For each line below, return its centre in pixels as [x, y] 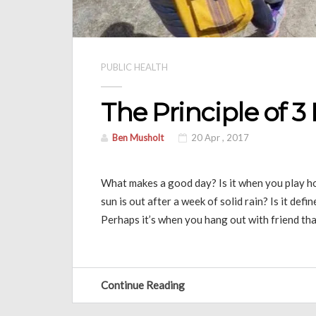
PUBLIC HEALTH [134, 67]
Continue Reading [144, 285]
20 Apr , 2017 [219, 138]
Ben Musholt [138, 138]
